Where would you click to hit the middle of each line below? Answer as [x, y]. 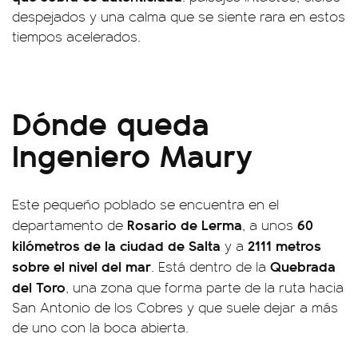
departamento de [70, 225]
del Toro [39, 286]
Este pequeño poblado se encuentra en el [145, 204]
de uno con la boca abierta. [100, 327]
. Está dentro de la [211, 266]
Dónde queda [111, 122]
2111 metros [284, 245]
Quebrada [303, 266]
